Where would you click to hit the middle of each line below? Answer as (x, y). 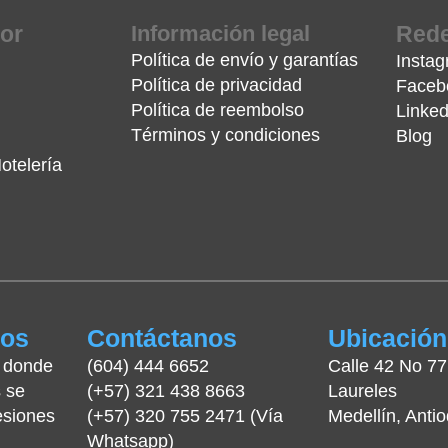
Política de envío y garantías (244, 60)
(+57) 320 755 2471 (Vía (184, 415)
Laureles (362, 390)
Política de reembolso (217, 110)
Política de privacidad (216, 85)
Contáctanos (161, 337)
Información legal (220, 33)
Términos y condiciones (225, 135)
